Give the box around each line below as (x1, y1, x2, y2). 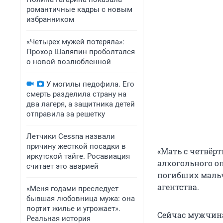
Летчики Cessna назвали (26, 132, 115, 141)
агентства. (157, 182, 199, 193)
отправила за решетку (26, 110, 105, 118)
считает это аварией (26, 162, 99, 171)
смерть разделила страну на (26, 90, 126, 99)
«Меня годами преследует (26, 184, 118, 193)
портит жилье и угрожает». (26, 204, 120, 213)
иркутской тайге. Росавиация (26, 152, 130, 161)
